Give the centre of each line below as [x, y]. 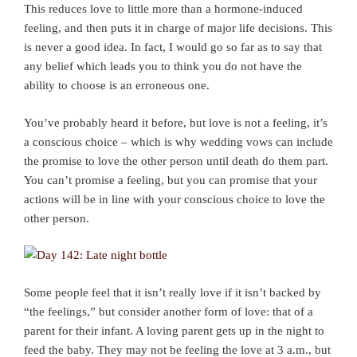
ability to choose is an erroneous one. [117, 86]
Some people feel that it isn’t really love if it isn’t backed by [173, 292]
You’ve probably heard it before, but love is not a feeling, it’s [176, 122]
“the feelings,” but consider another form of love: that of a [169, 311]
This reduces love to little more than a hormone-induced [163, 9]
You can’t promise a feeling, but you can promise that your [171, 180]
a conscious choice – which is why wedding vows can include [178, 141]
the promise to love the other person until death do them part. [176, 161]
